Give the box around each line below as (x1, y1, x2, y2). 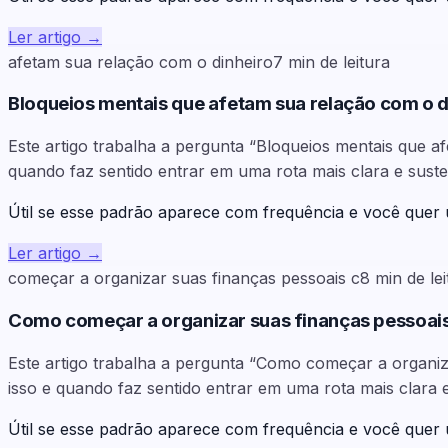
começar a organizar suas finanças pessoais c (8, 268, 360, 289)
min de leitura (288, 51, 390, 72)
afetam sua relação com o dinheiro (8, 51, 273, 72)
